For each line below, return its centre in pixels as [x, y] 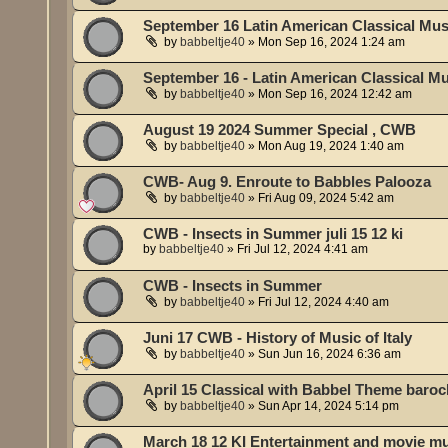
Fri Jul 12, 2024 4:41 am [303, 249]
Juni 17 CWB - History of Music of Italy [278, 338]
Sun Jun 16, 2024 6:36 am [330, 354]
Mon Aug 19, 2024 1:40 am [331, 146]
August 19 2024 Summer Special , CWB [280, 130]
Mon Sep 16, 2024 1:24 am [332, 42]
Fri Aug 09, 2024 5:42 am [326, 198]
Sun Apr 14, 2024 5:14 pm [329, 406]
